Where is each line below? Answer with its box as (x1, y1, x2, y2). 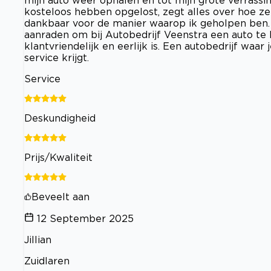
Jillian (24, 233, 51, 245)
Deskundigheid (24, 112, 96, 123)
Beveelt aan (31, 191, 90, 202)
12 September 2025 (37, 212, 134, 224)
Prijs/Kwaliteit (24, 151, 93, 163)
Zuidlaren (24, 255, 70, 266)
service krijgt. (24, 51, 89, 63)
